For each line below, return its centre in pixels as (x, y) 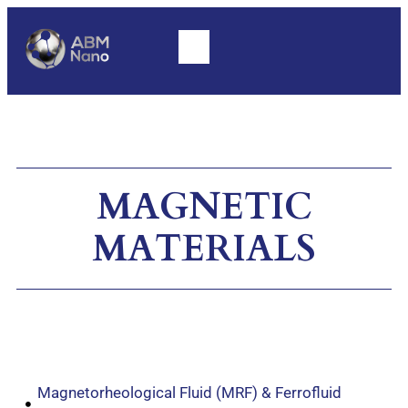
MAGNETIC (204, 208)
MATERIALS (204, 250)
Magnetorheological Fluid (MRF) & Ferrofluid (189, 393)
